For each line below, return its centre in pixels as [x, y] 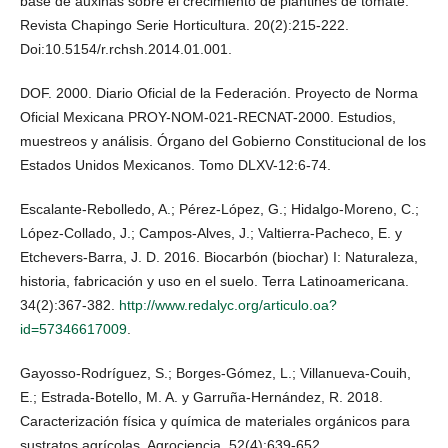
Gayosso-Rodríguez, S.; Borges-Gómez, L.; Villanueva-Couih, [215, 373]
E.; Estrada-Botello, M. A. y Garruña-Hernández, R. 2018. [201, 397]
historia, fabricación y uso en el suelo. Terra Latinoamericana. [214, 281]
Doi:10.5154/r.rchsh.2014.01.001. [126, 48]
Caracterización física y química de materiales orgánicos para [215, 421]
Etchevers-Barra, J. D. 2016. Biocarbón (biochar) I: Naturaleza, [219, 257]
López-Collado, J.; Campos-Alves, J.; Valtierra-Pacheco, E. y [211, 233]
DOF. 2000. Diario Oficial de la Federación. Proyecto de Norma [219, 92]
